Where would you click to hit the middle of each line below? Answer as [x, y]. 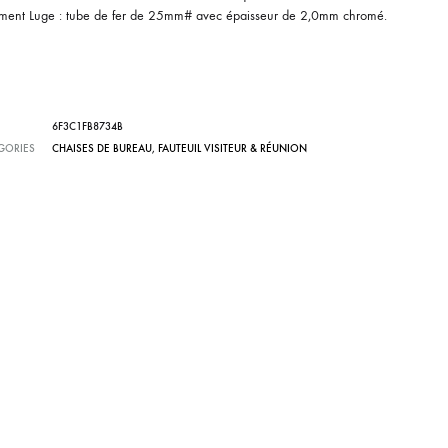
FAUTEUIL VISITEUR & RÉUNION [232, 148]
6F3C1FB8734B [87, 126]
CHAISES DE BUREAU [101, 148]
